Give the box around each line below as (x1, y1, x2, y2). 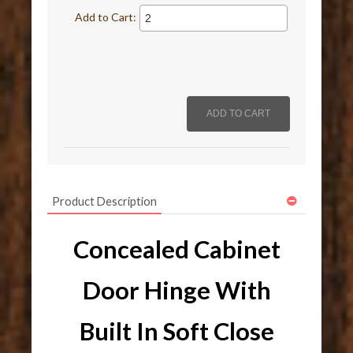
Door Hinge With (82, 276, 271, 306)
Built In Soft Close (79, 317, 274, 347)
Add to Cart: (75, 10, 137, 24)
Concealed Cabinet (72, 235, 281, 265)
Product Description (52, 195, 158, 209)
